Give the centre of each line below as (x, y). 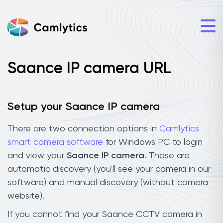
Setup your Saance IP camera (84, 107)
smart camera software (55, 142)
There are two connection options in (83, 129)
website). (26, 196)
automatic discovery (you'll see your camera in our (109, 169)
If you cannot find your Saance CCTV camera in (105, 214)
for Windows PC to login (153, 142)
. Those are (167, 156)
